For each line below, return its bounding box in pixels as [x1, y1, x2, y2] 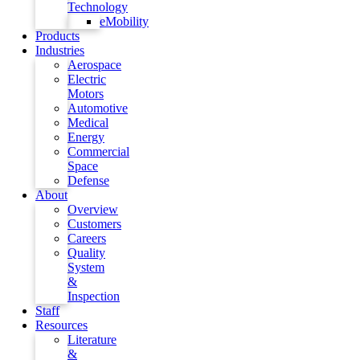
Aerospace [67, 58, 121, 72]
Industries [35, 43, 84, 57]
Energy [67, 130, 104, 144]
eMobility [100, 14, 149, 28]
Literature [67, 333, 117, 346]
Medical [67, 116, 108, 129]
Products [35, 29, 80, 43]
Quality [67, 246, 105, 260]
